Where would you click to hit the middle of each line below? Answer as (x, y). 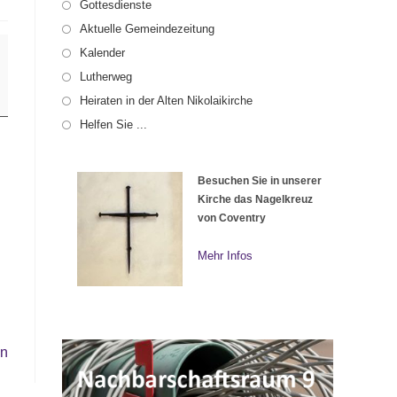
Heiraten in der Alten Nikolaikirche (166, 101)
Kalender (102, 53)
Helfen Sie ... (113, 125)
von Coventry (232, 218)
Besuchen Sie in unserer (260, 181)
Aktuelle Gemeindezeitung (147, 29)
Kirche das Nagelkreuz (255, 200)
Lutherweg (106, 77)
